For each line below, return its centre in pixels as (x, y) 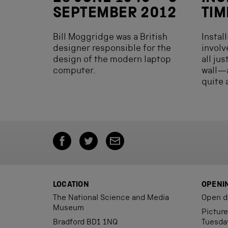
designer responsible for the (112, 49)
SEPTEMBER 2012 (115, 14)
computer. (74, 71)
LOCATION (71, 185)
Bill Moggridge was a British (110, 38)
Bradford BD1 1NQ (85, 223)
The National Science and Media (111, 198)
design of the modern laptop (112, 60)
